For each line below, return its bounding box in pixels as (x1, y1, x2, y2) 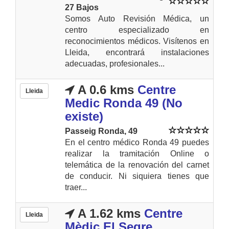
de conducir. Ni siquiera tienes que (65, 171, 209, 180)
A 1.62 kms (75, 206, 141, 220)
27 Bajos (65, 3, 99, 12)
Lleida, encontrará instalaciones (65, 48, 209, 57)
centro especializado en (65, 25, 209, 34)
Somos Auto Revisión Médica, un (65, 14, 209, 23)
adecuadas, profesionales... (65, 59, 165, 68)
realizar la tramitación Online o (65, 149, 209, 158)
